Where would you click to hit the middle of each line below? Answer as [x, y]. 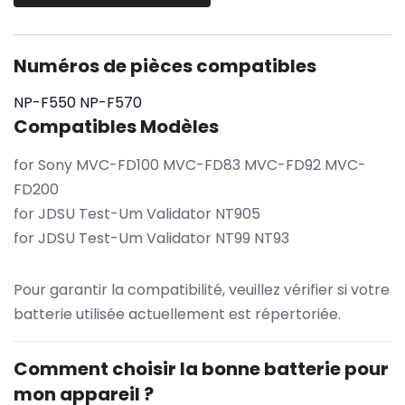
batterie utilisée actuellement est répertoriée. [177, 314]
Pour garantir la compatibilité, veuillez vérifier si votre [202, 289]
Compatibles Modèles [116, 126]
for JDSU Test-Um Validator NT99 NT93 [151, 238]
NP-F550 [45, 102]
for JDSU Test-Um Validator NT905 [137, 213]
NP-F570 [111, 102]
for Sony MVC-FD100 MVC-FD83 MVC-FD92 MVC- [190, 165]
